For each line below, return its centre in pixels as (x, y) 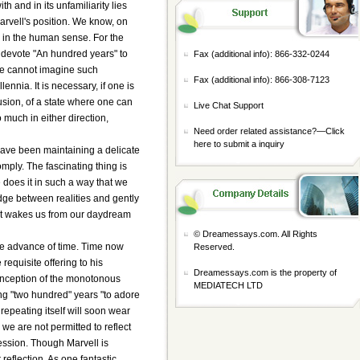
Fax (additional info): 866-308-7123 (262, 80)
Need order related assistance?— (260, 131)
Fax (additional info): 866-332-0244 (262, 54)
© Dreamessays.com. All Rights (256, 234)
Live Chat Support (229, 105)
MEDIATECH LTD (228, 285)
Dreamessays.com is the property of (265, 272)
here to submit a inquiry (239, 144)
